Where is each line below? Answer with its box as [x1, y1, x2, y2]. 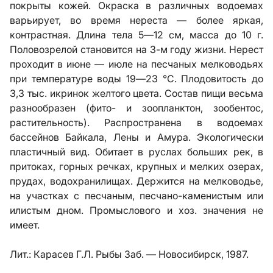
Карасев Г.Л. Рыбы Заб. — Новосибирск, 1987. [34, 248, 249, 260]
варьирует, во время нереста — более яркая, [10, 14, 263, 26]
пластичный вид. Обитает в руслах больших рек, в [10, 146, 263, 158]
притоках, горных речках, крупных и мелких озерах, [10, 160, 263, 172]
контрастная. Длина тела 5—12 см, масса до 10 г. [10, 29, 263, 41]
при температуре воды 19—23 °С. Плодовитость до [10, 73, 263, 85]
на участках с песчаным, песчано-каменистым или [10, 190, 263, 202]
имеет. [10, 219, 40, 231]
